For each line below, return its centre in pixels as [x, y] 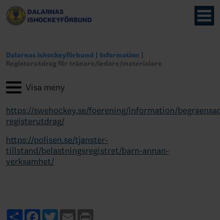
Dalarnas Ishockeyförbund [50, 55]
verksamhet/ [30, 162]
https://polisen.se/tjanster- [57, 140]
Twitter [72, 213]
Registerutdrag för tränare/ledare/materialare [84, 64]
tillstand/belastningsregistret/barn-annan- [87, 151]
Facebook [59, 213]
